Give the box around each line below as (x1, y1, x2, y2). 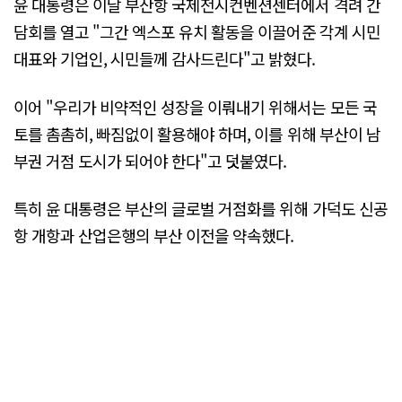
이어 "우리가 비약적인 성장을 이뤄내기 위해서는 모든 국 (13, 94, 377, 118)
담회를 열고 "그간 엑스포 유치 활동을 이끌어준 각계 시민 (13, 20, 380, 44)
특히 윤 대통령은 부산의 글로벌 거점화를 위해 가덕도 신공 (13, 197, 388, 221)
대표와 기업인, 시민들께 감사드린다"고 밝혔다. (13, 47, 316, 71)
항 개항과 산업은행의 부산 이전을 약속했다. (13, 223, 294, 248)
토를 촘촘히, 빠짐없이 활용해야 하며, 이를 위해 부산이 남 (13, 121, 380, 145)
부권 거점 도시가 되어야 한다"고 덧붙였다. (13, 148, 287, 172)
